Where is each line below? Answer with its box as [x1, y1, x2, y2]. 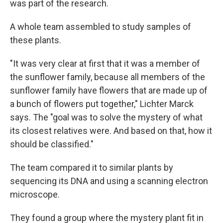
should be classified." [10, 139, 94, 149]
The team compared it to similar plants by [10, 162, 173, 173]
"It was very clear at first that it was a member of [10, 58, 200, 69]
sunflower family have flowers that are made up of [10, 85, 208, 96]
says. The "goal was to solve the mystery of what [10, 112, 203, 122]
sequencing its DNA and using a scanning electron [10, 176, 208, 186]
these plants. [10, 35, 61, 45]
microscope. [10, 189, 60, 200]
